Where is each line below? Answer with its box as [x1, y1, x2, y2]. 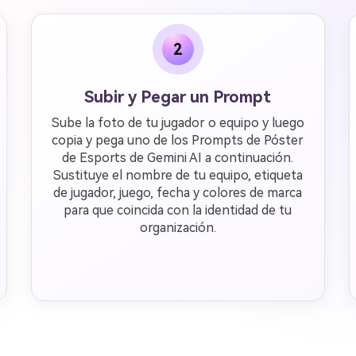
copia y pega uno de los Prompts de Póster [52, 133, 304, 148]
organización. [139, 220, 216, 235]
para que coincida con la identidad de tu [64, 203, 292, 218]
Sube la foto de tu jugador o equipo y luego [51, 115, 304, 130]
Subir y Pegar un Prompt [84, 87, 272, 106]
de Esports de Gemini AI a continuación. [62, 150, 294, 165]
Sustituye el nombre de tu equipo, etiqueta [52, 168, 303, 183]
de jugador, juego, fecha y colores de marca [53, 185, 303, 200]
